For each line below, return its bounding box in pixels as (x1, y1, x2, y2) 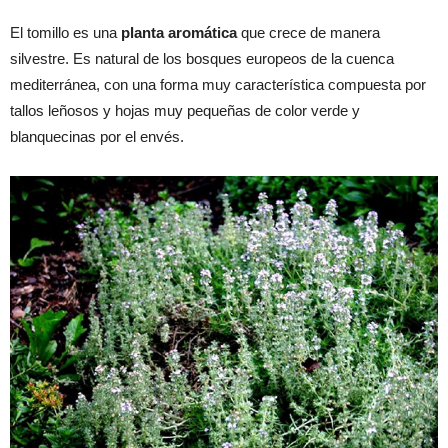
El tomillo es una (10, 24, 121, 42)
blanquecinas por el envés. (10, 128, 184, 146)
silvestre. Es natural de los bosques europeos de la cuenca (10, 50, 394, 68)
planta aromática (121, 24, 237, 42)
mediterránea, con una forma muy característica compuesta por (10, 76, 426, 94)
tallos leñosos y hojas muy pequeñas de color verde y (10, 102, 360, 120)
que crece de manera (237, 24, 380, 42)
